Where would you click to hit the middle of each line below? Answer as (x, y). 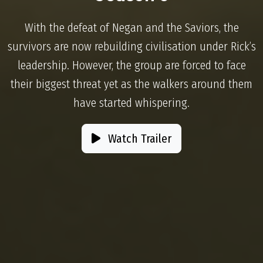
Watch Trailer (138, 139)
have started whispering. (131, 103)
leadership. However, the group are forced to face (131, 65)
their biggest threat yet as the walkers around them (131, 84)
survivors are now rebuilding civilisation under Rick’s (131, 46)
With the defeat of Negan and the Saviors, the (131, 28)
